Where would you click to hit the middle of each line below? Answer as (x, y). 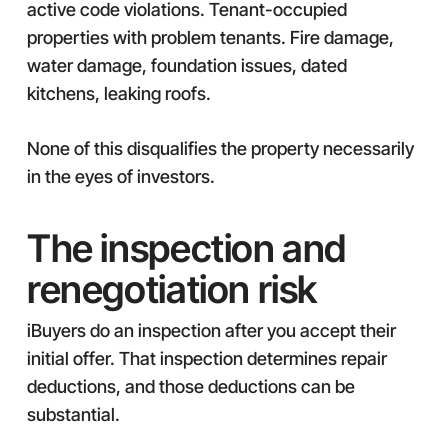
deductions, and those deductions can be (190, 386)
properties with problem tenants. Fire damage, (210, 37)
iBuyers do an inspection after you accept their (211, 330)
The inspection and (186, 248)
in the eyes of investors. (120, 176)
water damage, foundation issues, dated (186, 65)
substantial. (73, 414)
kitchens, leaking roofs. (118, 93)
